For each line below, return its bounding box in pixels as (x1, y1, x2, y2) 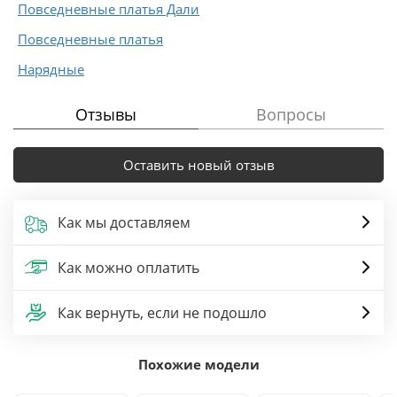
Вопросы (256, 103, 326, 125)
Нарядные (18, 59, 84, 78)
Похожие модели (137, 354, 260, 373)
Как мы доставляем (58, 212, 191, 232)
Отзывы (75, 103, 136, 125)
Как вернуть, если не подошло (58, 302, 267, 323)
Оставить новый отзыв (122, 155, 275, 174)
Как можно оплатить (58, 257, 199, 277)
